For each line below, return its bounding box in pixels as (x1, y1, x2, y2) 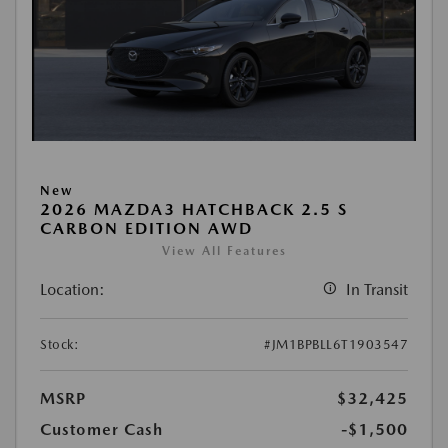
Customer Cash (40, 420, 163, 440)
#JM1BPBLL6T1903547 (264, 337, 408, 353)
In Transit (346, 280, 408, 300)
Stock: (40, 337, 79, 353)
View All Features (161, 244, 287, 259)
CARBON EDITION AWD (40, 219, 253, 239)
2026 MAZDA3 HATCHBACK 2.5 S (40, 200, 348, 220)
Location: (40, 280, 105, 300)
